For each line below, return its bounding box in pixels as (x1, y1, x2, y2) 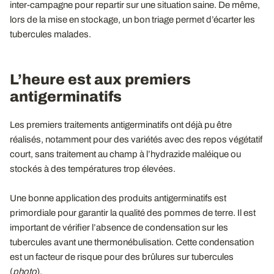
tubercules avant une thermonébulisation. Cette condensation (10, 237, 254, 247)
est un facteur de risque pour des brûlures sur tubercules (10, 251, 234, 262)
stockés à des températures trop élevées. (10, 163, 176, 174)
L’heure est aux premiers (10, 71, 191, 87)
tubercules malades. (10, 29, 91, 39)
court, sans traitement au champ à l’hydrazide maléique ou (10, 149, 241, 159)
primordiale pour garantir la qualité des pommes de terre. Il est (10, 207, 256, 218)
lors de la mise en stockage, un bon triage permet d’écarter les (10, 14, 255, 24)
